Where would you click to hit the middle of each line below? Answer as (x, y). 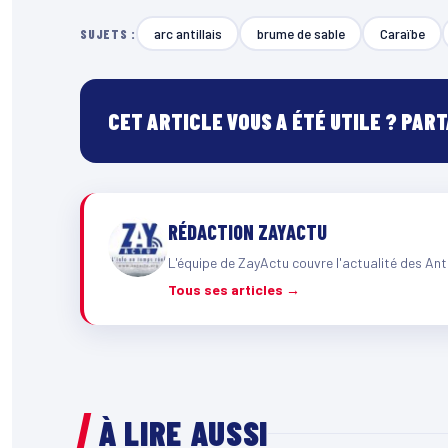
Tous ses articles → (234, 290)
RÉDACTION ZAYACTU (247, 232)
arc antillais (187, 33)
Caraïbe (402, 33)
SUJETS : (108, 33)
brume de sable (300, 33)
